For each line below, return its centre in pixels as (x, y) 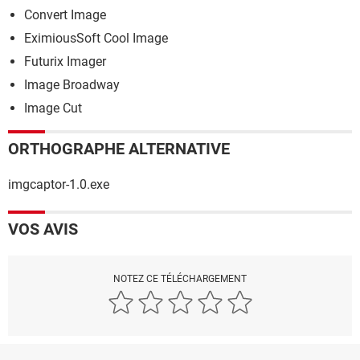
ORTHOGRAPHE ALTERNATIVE (119, 149)
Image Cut (53, 108)
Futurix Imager (65, 62)
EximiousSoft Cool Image (96, 39)
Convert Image (65, 15)
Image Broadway (72, 85)
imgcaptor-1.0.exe (59, 185)
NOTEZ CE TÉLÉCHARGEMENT (180, 279)
